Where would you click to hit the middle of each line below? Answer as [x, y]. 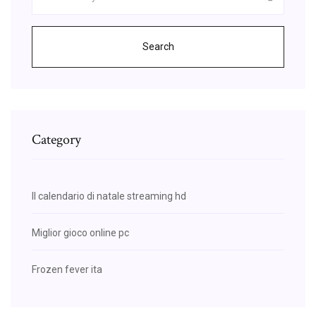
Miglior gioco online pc [80, 232]
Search [158, 46]
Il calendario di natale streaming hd [109, 196]
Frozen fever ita [67, 269]
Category [56, 139]
